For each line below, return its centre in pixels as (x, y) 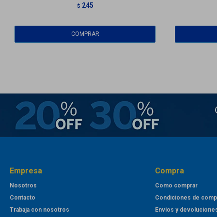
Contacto (23, 198)
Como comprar (176, 186)
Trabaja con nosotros (39, 210)
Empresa (26, 171)
